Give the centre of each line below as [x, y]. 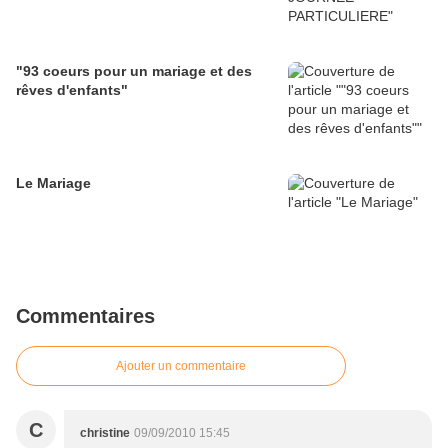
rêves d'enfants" [72, 90]
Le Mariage [53, 183]
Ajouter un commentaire [181, 366]
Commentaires [85, 316]
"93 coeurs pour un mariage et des [134, 71]
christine [105, 433]
